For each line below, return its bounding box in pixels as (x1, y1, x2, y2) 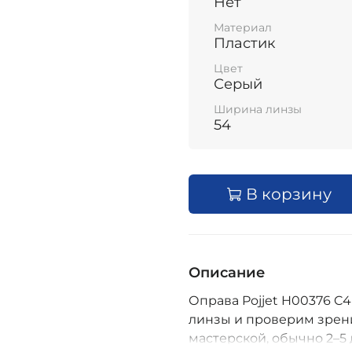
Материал (214, 20, 272, 35)
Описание (189, 264, 265, 282)
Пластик (214, 34, 275, 52)
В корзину (246, 185, 332, 204)
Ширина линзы (214, 102, 302, 117)
